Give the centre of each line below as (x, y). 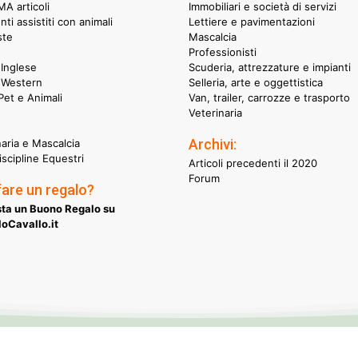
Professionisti (223, 52)
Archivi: (213, 144)
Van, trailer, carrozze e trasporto (269, 97)
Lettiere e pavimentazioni (252, 21)
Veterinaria (215, 112)
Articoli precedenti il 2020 (253, 163)
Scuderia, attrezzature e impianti (270, 67)
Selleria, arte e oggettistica (256, 82)
